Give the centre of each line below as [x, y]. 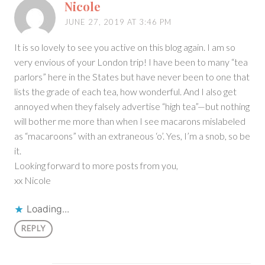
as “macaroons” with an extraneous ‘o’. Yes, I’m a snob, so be [132, 135]
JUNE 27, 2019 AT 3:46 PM [118, 22]
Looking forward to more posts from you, [96, 165]
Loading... [48, 209]
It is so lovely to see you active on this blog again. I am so [125, 47]
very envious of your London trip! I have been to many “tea [131, 62]
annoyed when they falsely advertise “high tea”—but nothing [132, 106]
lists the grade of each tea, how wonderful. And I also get [125, 91]
